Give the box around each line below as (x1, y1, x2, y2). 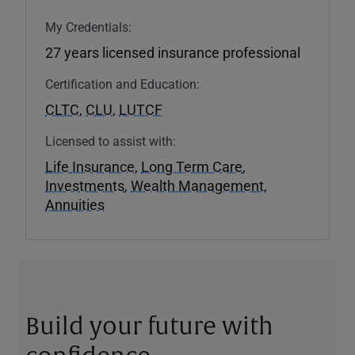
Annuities (45, 194, 105, 214)
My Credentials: (45, 17, 132, 35)
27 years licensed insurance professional (45, 42, 300, 62)
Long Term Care (141, 156, 242, 176)
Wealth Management (131, 175, 264, 195)
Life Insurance (45, 156, 135, 176)
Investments (45, 175, 124, 195)
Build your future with (25, 311, 273, 342)
